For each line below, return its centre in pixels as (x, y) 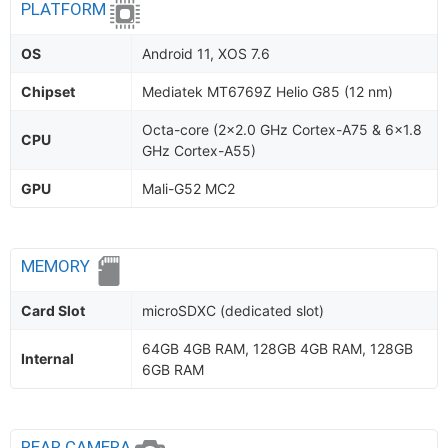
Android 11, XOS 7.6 (206, 53)
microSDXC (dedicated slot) (233, 310)
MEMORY (57, 266)
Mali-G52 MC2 (188, 188)
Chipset (48, 91)
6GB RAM (173, 369)
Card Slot (53, 310)
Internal (47, 358)
